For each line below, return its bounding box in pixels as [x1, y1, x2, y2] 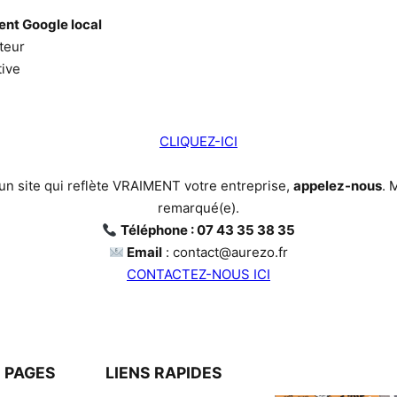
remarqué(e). [158, 199, 239, 216]
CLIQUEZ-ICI [160, 133, 237, 150]
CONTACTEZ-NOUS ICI [127, 266, 270, 283]
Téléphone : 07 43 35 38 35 [121, 222, 296, 238]
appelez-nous [293, 177, 382, 194]
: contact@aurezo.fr [162, 244, 289, 261]
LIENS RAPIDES [105, 363, 222, 382]
